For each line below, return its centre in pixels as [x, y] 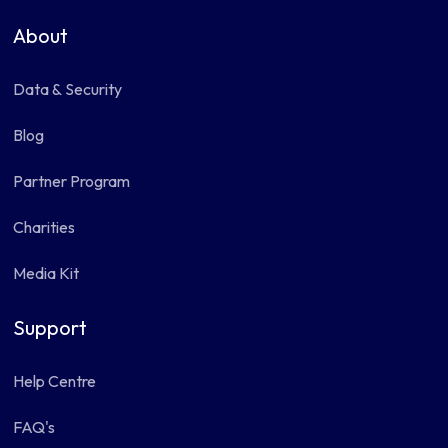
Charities [44, 227]
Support [50, 327]
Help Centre [55, 381]
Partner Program [72, 181]
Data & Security [68, 89]
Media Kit [46, 273]
